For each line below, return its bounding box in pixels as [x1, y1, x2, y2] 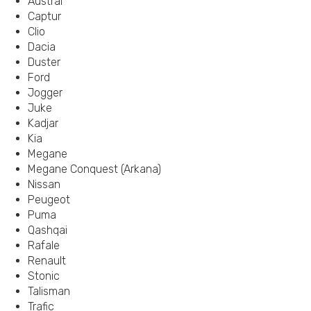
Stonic [28, 269, 60, 283]
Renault [28, 254, 66, 267]
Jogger [28, 86, 62, 99]
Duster [28, 56, 60, 69]
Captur [28, 10, 61, 23]
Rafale [28, 239, 60, 252]
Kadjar [28, 117, 58, 130]
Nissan [28, 178, 60, 191]
